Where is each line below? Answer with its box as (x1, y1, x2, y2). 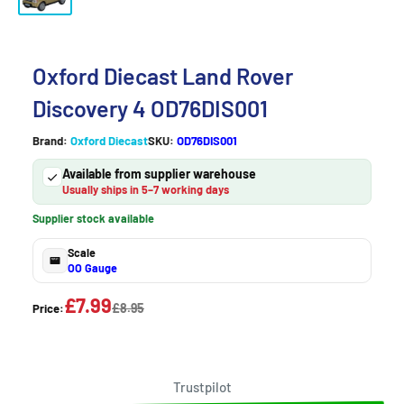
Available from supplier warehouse (62, 166, 256, 182)
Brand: (32, 133, 68, 149)
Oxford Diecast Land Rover (32, 62, 293, 90)
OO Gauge (68, 261, 117, 276)
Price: (32, 301, 64, 317)
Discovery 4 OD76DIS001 (32, 95, 268, 123)
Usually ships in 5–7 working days (62, 182, 229, 197)
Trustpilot (172, 379, 232, 396)
